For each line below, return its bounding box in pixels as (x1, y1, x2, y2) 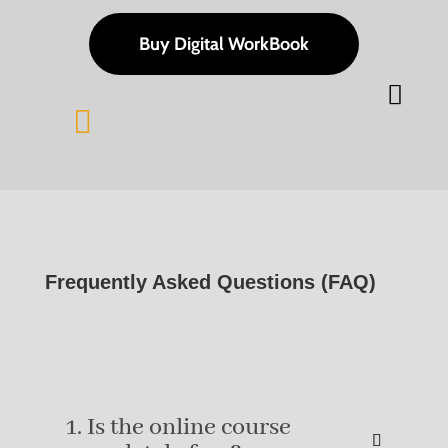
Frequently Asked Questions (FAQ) (44, 271, 376, 294)
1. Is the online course (65, 412, 291, 444)
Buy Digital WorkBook (138, 33, 309, 56)
